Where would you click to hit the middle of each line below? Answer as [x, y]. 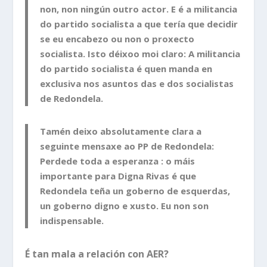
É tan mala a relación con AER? [97, 254]
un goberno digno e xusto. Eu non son [125, 205]
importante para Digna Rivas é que [118, 176]
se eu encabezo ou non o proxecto [117, 38]
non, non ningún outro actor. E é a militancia [139, 9]
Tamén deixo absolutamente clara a [121, 131]
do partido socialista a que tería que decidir [139, 24]
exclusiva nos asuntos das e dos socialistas [137, 83]
